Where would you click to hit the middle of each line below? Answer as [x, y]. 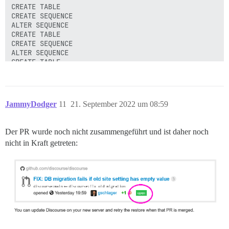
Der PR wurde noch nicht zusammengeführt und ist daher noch [107, 132]
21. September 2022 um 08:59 [119, 104]
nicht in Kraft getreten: [41, 143]
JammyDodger [31, 104]
